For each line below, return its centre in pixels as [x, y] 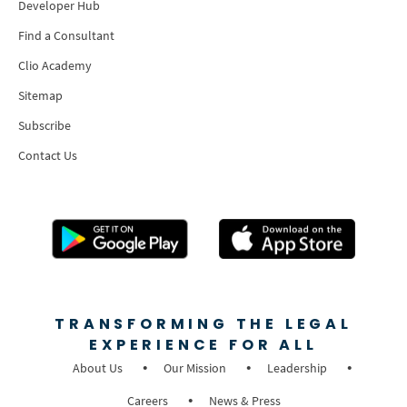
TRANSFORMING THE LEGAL [203, 324]
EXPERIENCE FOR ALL [203, 345]
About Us [97, 368]
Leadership [297, 368]
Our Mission [194, 368]
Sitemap [40, 95]
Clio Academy [55, 65]
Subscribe [45, 125]
